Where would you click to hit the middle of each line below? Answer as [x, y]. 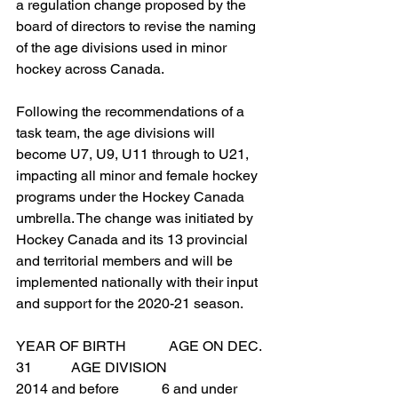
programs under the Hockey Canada [132, 197]
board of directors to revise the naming [138, 27]
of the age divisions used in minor [123, 48]
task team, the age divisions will [117, 133]
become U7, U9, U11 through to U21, [134, 155]
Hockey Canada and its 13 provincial [134, 240]
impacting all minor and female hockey [139, 176]
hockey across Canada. [90, 69]
